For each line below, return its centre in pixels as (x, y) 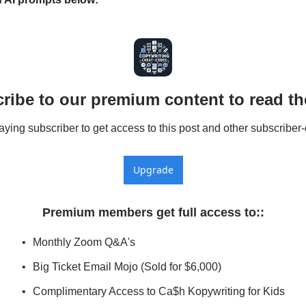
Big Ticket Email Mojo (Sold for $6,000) (127, 267)
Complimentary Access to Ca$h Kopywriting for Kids (158, 291)
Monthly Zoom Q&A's (84, 242)
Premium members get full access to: (151, 212)
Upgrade (153, 170)
